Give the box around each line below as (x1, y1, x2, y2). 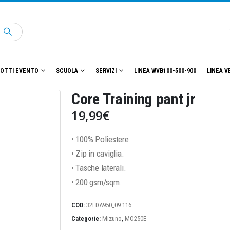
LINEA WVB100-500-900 (134, 67, 196, 75)
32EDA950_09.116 (86, 201, 131, 209)
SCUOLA (56, 67, 78, 75)
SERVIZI (95, 67, 117, 75)
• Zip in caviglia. (71, 148, 124, 159)
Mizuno (102, 215, 122, 223)
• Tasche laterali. (71, 163, 126, 174)
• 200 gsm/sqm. (71, 177, 122, 188)
